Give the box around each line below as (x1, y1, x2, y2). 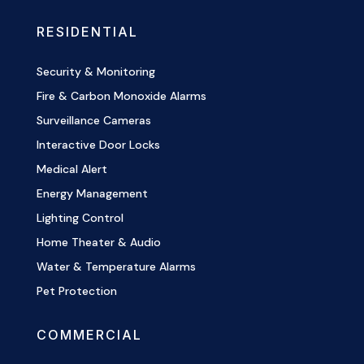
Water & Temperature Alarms (36, 258, 196, 274)
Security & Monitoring (36, 63, 155, 79)
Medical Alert (36, 161, 107, 176)
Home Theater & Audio (36, 234, 161, 249)
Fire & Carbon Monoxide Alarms (36, 88, 206, 103)
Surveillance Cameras (36, 112, 151, 128)
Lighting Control (36, 210, 123, 225)
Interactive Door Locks (36, 136, 160, 152)
